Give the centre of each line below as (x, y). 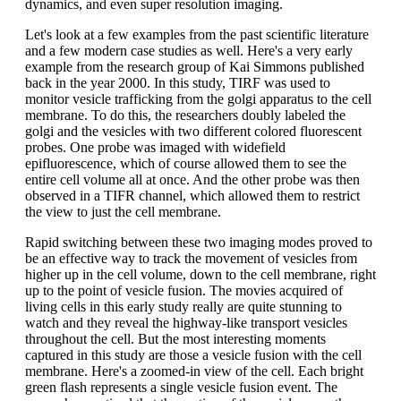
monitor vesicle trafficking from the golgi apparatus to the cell (198, 98)
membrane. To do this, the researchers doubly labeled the (185, 115)
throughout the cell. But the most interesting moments (175, 338)
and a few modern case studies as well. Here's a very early (189, 50)
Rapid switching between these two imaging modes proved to (199, 242)
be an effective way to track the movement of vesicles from (191, 258)
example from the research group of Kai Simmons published (195, 66)
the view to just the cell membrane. (123, 211)
